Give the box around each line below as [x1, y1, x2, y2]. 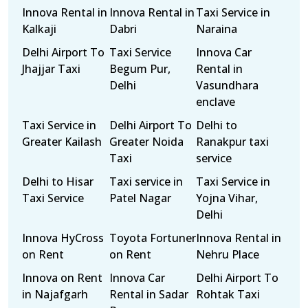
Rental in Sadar [109, 287, 188, 302]
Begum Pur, [109, 61, 170, 76]
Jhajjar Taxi [22, 61, 80, 76]
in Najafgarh [22, 287, 88, 302]
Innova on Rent [22, 270, 102, 285]
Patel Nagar [109, 190, 171, 206]
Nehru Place [196, 247, 260, 262]
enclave [196, 94, 236, 109]
